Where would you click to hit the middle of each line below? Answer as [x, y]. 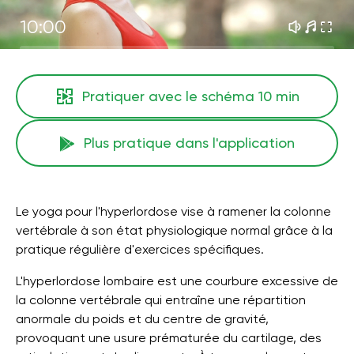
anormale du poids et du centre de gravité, [142, 319]
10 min [279, 96]
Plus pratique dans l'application [189, 143]
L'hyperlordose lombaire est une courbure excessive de [177, 281]
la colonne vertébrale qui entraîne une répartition [161, 300]
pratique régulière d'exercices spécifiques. [140, 249]
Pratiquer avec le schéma [170, 96]
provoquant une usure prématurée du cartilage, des [169, 338]
